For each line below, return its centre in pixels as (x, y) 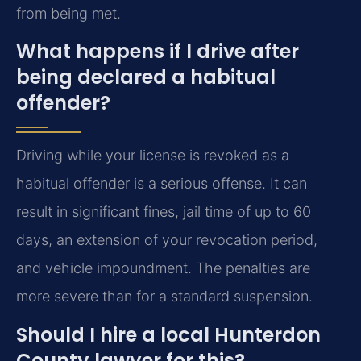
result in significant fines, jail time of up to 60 (164, 212)
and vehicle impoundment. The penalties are (163, 268)
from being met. (68, 14)
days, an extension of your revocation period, (167, 240)
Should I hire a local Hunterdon (168, 334)
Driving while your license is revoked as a (153, 156)
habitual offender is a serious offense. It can (162, 184)
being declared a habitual (146, 77)
